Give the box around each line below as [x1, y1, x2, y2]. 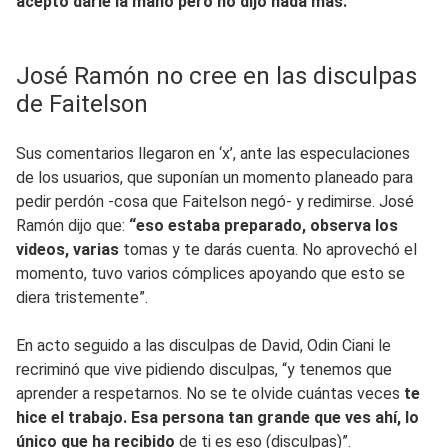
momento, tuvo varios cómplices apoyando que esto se [16, 263, 405, 283]
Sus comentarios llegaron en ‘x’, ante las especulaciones [16, 143, 410, 163]
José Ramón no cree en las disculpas [16, 61, 417, 90]
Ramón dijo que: [16, 215, 125, 235]
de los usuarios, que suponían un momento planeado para [16, 167, 413, 187]
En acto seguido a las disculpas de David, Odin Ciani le [16, 335, 391, 355]
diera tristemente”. [16, 287, 148, 307]
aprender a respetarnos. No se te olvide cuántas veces [16, 383, 404, 403]
